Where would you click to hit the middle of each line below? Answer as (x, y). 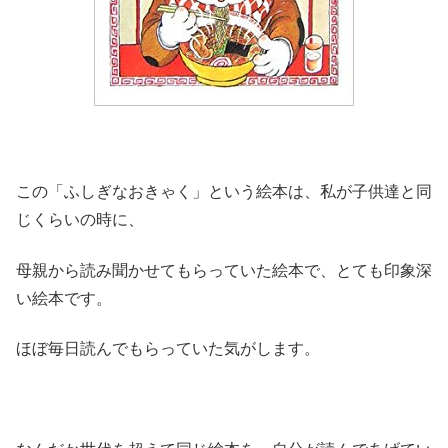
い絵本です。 (64, 298)
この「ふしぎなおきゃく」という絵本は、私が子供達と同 (224, 192)
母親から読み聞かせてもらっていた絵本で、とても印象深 (224, 270)
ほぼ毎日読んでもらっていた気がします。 (168, 349)
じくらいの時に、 (80, 220)
